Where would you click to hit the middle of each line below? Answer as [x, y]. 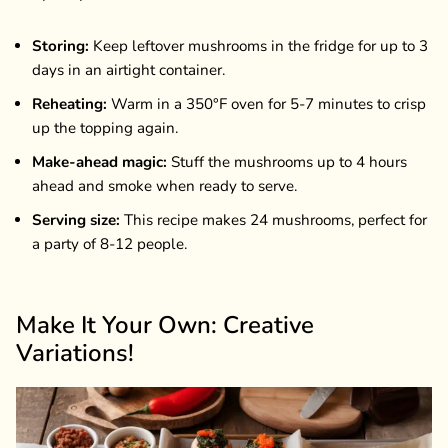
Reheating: [69, 103]
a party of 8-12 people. [109, 243]
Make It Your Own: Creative [165, 324]
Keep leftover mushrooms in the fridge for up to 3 [258, 45]
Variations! [75, 352]
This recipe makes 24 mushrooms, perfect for [273, 219]
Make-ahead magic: [99, 161]
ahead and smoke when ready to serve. [164, 185]
